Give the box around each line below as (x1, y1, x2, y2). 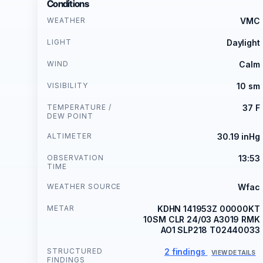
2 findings (164, 246, 205, 257)
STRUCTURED (47, 246, 103, 255)
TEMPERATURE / (47, 102, 112, 112)
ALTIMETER (47, 131, 92, 140)
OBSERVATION (47, 153, 104, 162)
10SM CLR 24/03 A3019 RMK (143, 214, 260, 224)
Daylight (226, 37, 260, 48)
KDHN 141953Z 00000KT (157, 203, 260, 214)
